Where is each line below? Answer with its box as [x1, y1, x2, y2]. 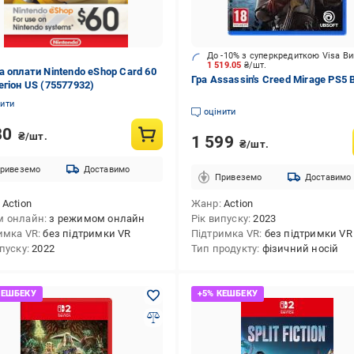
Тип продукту [190, 243, 258, 254]
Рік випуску [190, 213, 248, 224]
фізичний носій [262, 243, 339, 254]
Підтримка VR [190, 228, 260, 239]
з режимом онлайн [49, 213, 145, 224]
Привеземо [214, 171, 262, 183]
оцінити [203, 107, 236, 117]
